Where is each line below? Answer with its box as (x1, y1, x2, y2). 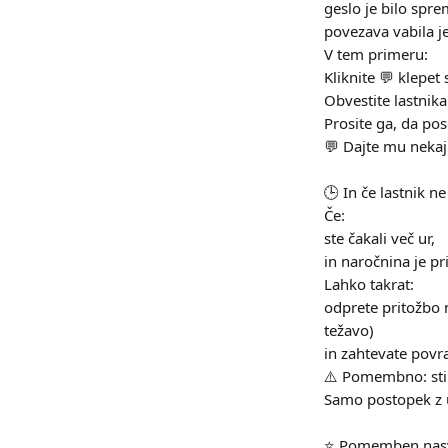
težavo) (324, 320, 374, 340)
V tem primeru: (324, 44, 428, 64)
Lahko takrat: (324, 274, 414, 294)
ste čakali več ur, (324, 228, 435, 248)
